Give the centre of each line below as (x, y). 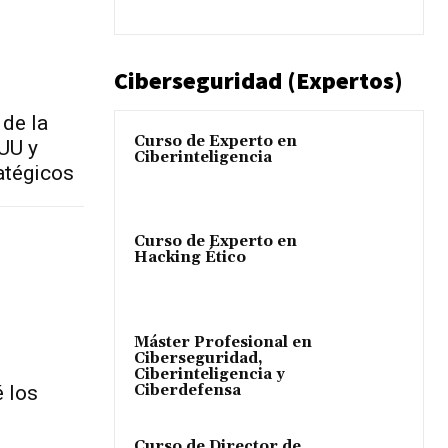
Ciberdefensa (187, 390)
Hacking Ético (190, 258)
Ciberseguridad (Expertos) (258, 81)
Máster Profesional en (223, 342)
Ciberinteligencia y (209, 374)
